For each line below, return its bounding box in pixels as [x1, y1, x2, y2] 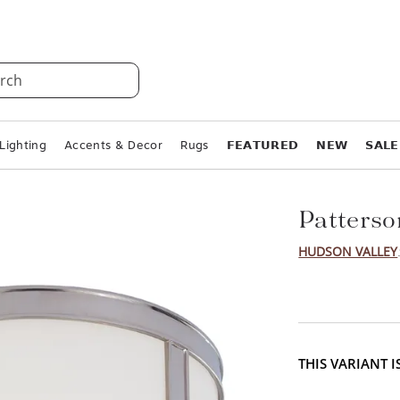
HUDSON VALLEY [298, 243, 398, 260]
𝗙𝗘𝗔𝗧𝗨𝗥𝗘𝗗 [226, 138, 299, 152]
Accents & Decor [64, 138, 163, 152]
